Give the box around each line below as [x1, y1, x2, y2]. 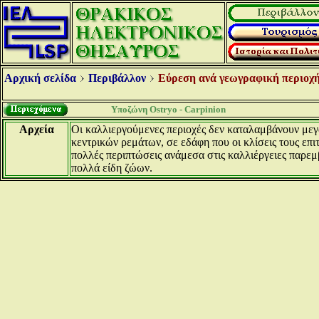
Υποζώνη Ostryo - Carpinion [111, 104, 226, 115]
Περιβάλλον [88, 72, 146, 84]
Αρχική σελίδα [4, 72, 76, 84]
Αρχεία [19, 123, 54, 135]
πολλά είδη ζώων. [71, 162, 152, 174]
